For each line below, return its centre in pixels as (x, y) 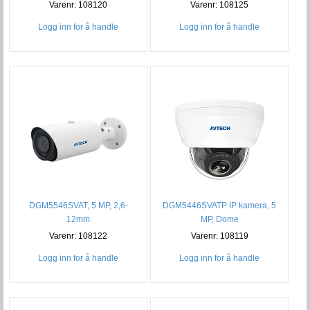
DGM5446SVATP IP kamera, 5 (220, 206)
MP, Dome (219, 220)
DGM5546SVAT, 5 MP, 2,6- (78, 206)
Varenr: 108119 (219, 236)
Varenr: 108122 (79, 236)
